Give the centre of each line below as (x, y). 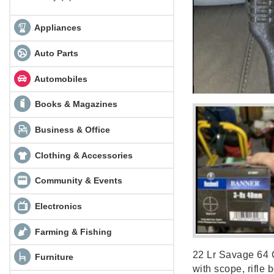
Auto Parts (55, 53)
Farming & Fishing (72, 231)
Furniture (53, 257)
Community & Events (77, 180)
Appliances (57, 27)
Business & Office (71, 129)
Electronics (57, 206)
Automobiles (60, 79)
